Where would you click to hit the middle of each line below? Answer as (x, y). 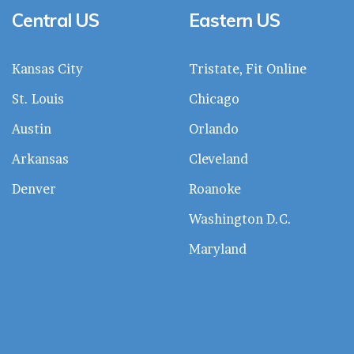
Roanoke (215, 188)
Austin (32, 128)
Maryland (218, 249)
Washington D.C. (240, 218)
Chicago (214, 98)
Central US (55, 20)
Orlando (214, 128)
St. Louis (38, 98)
